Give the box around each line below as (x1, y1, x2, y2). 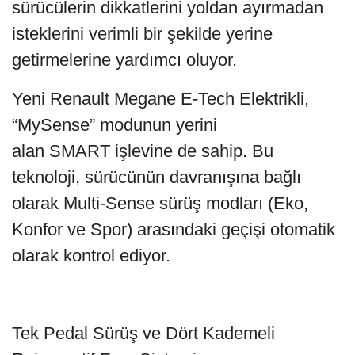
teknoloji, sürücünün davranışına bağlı (12, 166, 301, 187)
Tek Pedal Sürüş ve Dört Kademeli (12, 323, 275, 343)
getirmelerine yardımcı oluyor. (12, 49, 237, 70)
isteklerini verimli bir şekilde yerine (12, 23, 273, 44)
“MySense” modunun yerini (12, 114, 217, 135)
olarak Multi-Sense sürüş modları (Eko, (12, 193, 308, 213)
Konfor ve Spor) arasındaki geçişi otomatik (12, 219, 335, 239)
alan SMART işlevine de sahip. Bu (12, 140, 273, 161)
